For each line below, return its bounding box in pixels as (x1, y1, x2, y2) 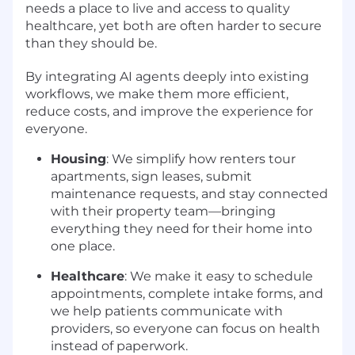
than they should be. (25, 35, 157, 51)
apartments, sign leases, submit (51, 168, 252, 184)
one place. (51, 238, 115, 254)
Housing (51, 151, 106, 166)
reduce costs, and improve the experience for (25, 103, 313, 119)
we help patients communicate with (51, 303, 283, 319)
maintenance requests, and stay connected (51, 185, 328, 201)
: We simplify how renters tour (106, 151, 296, 166)
